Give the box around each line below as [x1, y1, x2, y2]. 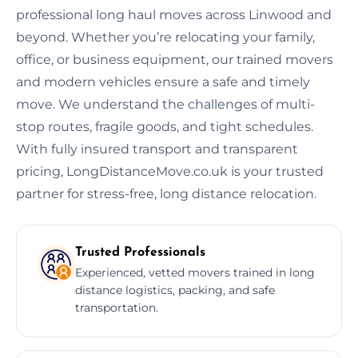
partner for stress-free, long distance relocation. [16, 185, 316, 201]
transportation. [75, 300, 158, 315]
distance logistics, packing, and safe [75, 282, 275, 297]
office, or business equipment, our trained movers [16, 51, 333, 67]
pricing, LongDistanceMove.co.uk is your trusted [16, 163, 324, 179]
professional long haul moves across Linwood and [16, 6, 332, 22]
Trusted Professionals [75, 245, 205, 259]
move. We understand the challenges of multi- [16, 96, 315, 112]
